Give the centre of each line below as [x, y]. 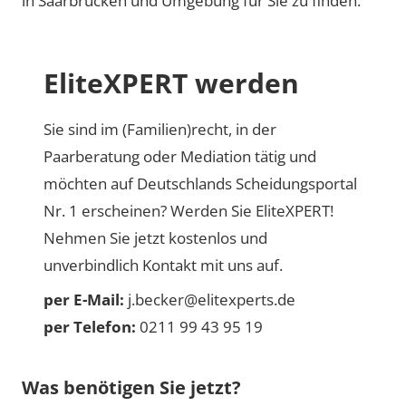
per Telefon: [90, 326]
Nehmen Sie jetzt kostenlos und [155, 237]
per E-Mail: [84, 299]
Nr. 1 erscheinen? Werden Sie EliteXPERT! [188, 210]
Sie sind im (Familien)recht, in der [160, 129]
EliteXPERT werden [171, 82]
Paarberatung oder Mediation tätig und [180, 156]
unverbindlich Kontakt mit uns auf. [163, 265]
